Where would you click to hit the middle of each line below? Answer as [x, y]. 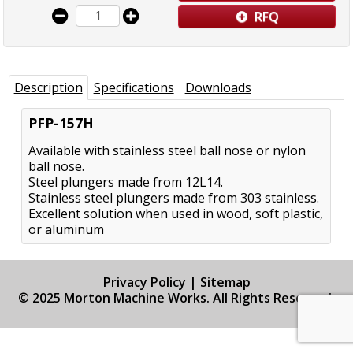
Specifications [134, 87]
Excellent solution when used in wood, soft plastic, [176, 214]
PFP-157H [61, 123]
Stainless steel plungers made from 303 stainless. [174, 198]
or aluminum [67, 229]
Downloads [218, 87]
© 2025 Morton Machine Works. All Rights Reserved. [176, 298]
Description [48, 87]
